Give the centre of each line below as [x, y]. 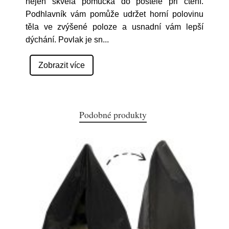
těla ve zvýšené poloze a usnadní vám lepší [114, 27]
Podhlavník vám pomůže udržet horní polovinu [114, 14]
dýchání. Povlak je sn [64, 40]
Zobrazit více [62, 65]
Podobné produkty [113, 114]
